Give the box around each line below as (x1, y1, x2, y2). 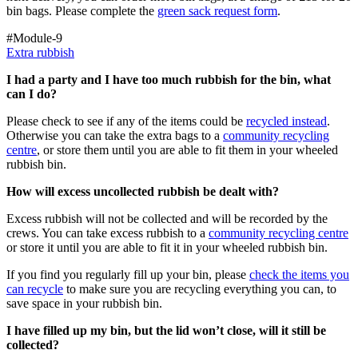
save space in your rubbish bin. (6, 296, 162, 310)
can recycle (6, 281, 63, 296)
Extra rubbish (6, 45, 74, 59)
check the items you (249, 267, 349, 281)
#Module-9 (6, 30, 62, 45)
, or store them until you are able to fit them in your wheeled (37, 142, 338, 157)
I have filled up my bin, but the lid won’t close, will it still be (6, 323, 326, 337)
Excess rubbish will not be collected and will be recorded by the (6, 211, 328, 225)
